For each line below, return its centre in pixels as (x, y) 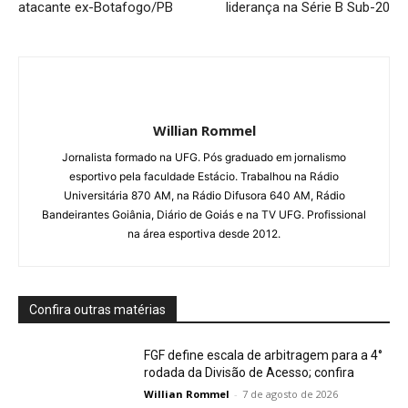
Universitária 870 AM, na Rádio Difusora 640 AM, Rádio (204, 195)
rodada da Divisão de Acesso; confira (250, 372)
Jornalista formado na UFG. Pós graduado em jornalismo (204, 157)
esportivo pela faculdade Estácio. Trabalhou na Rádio (204, 176)
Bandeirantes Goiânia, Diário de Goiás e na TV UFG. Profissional (204, 214)
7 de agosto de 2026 (291, 393)
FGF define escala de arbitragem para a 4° (264, 355)
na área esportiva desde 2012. (204, 233)
